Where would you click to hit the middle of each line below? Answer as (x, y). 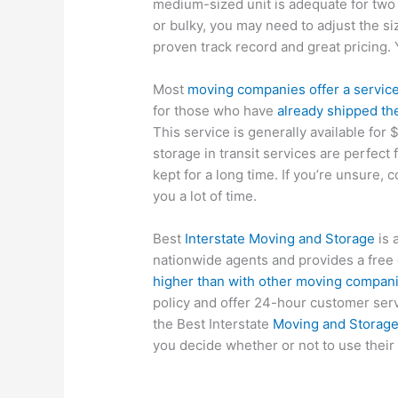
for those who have (215, 111)
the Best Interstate (213, 324)
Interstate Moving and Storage (280, 239)
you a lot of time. (205, 196)
